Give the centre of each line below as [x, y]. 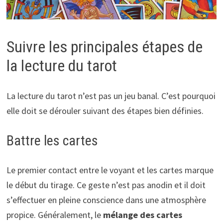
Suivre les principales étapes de [104, 47]
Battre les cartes [52, 140]
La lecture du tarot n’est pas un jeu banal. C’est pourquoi [111, 96]
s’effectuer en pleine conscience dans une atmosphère [106, 200]
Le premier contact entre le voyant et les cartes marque [110, 170]
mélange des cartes [142, 215]
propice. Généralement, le [55, 215]
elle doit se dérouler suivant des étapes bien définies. [105, 111]
